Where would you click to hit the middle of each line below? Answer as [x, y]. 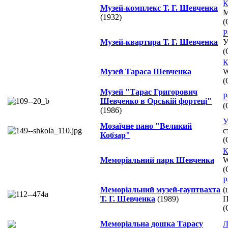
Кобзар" [115, 135]
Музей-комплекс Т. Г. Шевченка [159, 8]
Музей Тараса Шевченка [146, 72]
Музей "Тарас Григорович [149, 92]
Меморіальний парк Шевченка [157, 160]
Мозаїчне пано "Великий [146, 126]
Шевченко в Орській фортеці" [156, 101]
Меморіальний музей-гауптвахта [160, 190]
